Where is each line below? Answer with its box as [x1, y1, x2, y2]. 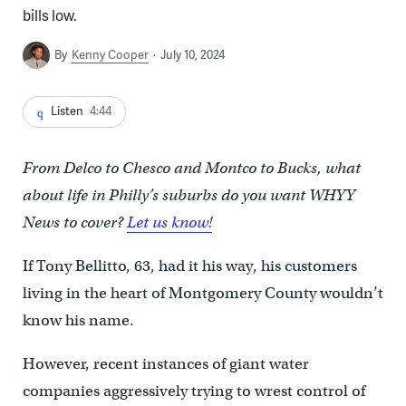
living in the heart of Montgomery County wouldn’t [22, 283, 383, 303]
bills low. [22, 5, 77, 26]
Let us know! [126, 212, 212, 232]
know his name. [22, 310, 134, 330]
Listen [50, 102, 83, 120]
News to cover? [22, 212, 127, 232]
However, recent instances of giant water [22, 353, 309, 373]
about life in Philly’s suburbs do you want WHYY [22, 185, 355, 205]
